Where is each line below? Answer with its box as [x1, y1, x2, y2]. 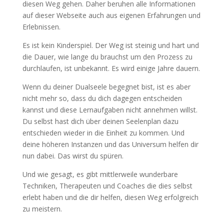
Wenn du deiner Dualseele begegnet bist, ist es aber [22, 81, 190, 91]
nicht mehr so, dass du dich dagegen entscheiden [22, 93, 182, 103]
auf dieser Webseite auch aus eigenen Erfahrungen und [22, 10, 200, 20]
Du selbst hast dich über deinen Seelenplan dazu [22, 116, 178, 126]
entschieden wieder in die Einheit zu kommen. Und [22, 127, 184, 137]
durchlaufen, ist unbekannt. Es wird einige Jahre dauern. [22, 63, 200, 73]
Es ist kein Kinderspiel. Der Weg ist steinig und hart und [22, 40, 199, 50]
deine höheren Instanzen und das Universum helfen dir [22, 139, 198, 149]
